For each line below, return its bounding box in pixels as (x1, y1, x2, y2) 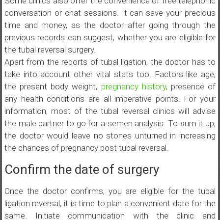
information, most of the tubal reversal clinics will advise (4, 106, 216, 116)
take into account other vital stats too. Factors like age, (4, 69, 216, 79)
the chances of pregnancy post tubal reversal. (4, 143, 168, 153)
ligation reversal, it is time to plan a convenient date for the (4, 198, 216, 208)
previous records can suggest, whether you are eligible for (4, 32, 216, 42)
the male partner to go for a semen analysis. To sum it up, (4, 118, 216, 128)
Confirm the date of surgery (4, 162, 159, 177)
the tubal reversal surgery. (4, 45, 96, 55)
